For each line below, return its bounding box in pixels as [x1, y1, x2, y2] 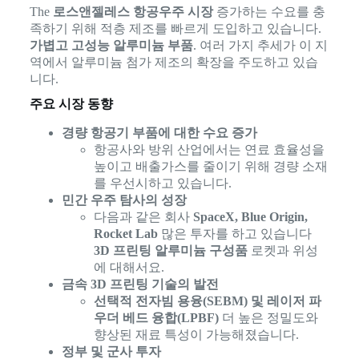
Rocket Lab [93, 227, 158, 241]
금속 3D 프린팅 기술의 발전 [61, 277, 219, 292]
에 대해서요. [93, 260, 164, 275]
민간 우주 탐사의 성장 [61, 193, 187, 208]
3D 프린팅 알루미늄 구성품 [93, 244, 248, 258]
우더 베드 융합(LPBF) [93, 311, 219, 325]
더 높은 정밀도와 [218, 311, 318, 325]
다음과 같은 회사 [93, 210, 193, 224]
